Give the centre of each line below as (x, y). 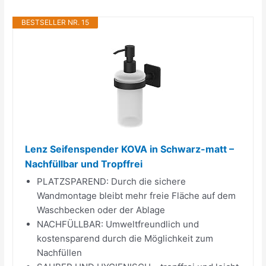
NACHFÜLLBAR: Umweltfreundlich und (118, 224)
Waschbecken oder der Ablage (101, 210)
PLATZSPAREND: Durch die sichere (112, 181)
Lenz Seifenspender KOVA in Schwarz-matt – (130, 149)
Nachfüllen (60, 252)
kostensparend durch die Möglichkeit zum (125, 238)
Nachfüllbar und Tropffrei (84, 164)
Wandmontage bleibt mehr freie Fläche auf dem (137, 195)
